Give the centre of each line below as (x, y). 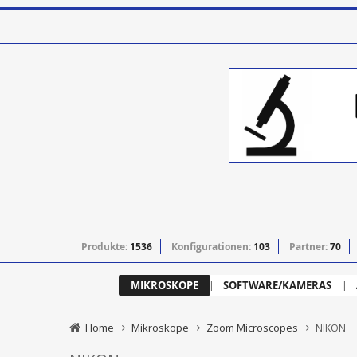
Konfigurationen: (212, 247)
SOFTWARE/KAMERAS (277, 286)
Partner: (310, 247)
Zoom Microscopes (252, 328)
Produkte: (106, 247)
